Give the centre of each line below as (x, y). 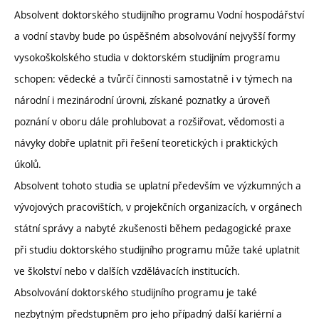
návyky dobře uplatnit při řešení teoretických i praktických (146, 142)
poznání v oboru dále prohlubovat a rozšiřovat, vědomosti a (150, 121)
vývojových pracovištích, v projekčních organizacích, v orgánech (158, 206)
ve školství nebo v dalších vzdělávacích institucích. (127, 271)
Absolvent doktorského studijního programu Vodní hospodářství (159, 14)
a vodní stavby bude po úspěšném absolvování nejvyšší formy (155, 36)
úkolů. (28, 164)
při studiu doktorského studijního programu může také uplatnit (157, 249)
